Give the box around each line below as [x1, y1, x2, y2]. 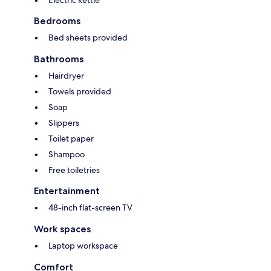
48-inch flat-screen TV [48, 202, 132, 214]
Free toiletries [48, 165, 100, 176]
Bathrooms [34, 53, 83, 65]
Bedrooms [34, 15, 80, 27]
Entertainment [34, 185, 100, 197]
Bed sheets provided [48, 32, 128, 44]
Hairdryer [48, 70, 84, 82]
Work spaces [34, 223, 91, 235]
